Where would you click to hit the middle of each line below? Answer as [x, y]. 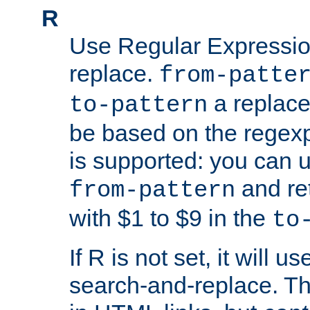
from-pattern [152, 191]
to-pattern [138, 106]
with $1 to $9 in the [171, 218]
